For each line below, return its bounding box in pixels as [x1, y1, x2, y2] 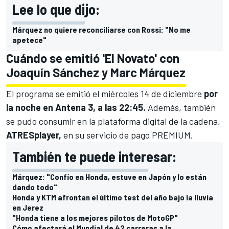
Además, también [146, 101, 216, 113]
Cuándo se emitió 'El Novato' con [6, 50, 179, 65]
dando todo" [12, 181, 57, 192]
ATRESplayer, [6, 129, 61, 141]
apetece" [12, 34, 47, 44]
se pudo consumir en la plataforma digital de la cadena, [6, 115, 220, 127]
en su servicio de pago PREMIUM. [61, 129, 195, 141]
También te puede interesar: [12, 147, 176, 165]
